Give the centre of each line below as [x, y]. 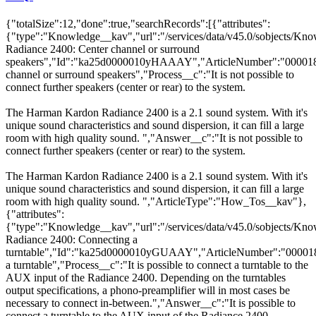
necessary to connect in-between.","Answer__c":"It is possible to [151, 303]
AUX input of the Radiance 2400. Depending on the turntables [146, 278]
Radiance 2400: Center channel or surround [103, 49]
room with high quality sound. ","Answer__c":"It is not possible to [154, 138]
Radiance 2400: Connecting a [72, 240]
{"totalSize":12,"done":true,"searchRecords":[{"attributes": [138, 24]
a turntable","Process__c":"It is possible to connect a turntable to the [157, 265]
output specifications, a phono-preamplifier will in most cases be [148, 291]
